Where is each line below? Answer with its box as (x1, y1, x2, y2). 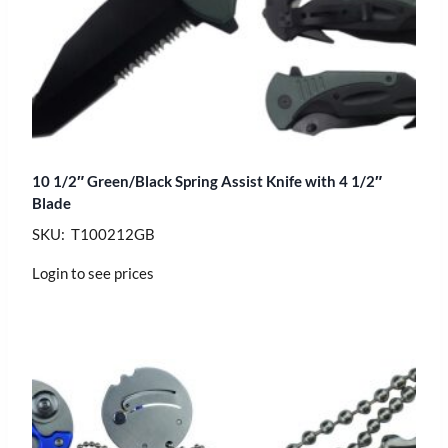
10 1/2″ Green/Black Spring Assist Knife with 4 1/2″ (32, 171, 382, 190)
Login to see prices (32, 263, 154, 282)
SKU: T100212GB (32, 224, 155, 243)
